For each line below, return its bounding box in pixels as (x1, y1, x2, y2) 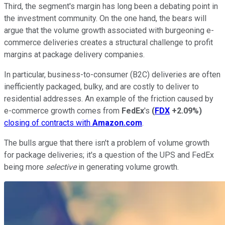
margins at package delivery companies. (4, 50, 145, 60)
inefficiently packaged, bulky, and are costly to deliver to (4, 82, 199, 92)
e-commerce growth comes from (4, 106, 122, 116)
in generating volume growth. (78, 162, 179, 172)
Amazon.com (92, 118, 142, 128)
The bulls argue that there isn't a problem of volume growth (4, 138, 209, 148)
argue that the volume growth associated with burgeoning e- (4, 26, 214, 36)
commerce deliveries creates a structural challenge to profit (4, 38, 213, 48)
